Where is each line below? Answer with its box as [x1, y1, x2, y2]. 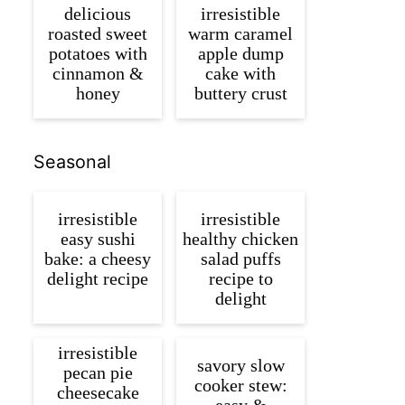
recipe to [208, 268, 273, 289]
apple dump [197, 43, 284, 64]
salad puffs [200, 249, 281, 269]
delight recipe [47, 268, 148, 289]
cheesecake [56, 382, 139, 403]
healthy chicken [183, 229, 298, 250]
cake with [205, 63, 276, 84]
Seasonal [33, 151, 111, 174]
